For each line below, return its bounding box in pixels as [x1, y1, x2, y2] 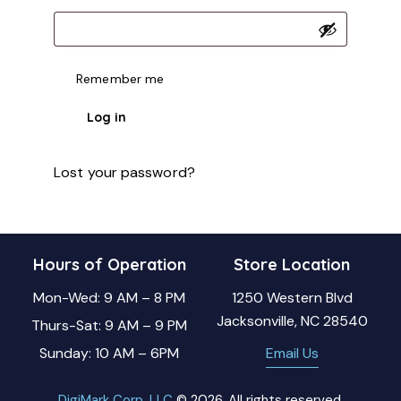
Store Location [234, 253, 350, 275]
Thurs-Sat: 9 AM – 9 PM [31, 316, 187, 336]
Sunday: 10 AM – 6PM [39, 343, 179, 363]
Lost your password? [54, 163, 195, 183]
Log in [87, 109, 126, 126]
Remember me [76, 71, 165, 88]
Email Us [265, 344, 319, 363]
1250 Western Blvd [231, 288, 353, 308]
